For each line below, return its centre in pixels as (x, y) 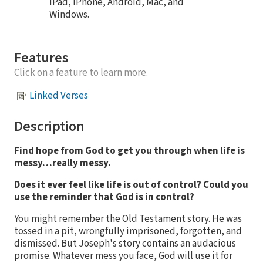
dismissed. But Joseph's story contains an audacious (125, 243)
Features (41, 58)
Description (49, 126)
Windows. (69, 14)
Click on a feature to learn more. (81, 73)
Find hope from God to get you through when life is (129, 151)
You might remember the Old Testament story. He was (128, 219)
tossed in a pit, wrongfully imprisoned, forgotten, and (128, 231)
